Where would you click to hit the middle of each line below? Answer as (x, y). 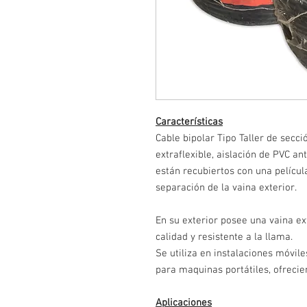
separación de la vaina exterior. (226, 188)
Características (189, 122)
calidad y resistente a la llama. (224, 237)
